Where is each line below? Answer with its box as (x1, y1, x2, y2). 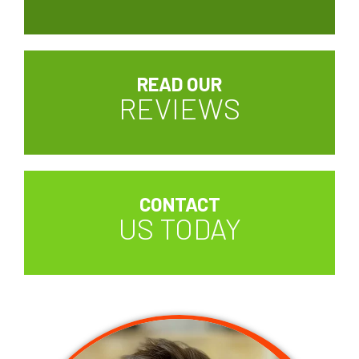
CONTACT (139, 192, 220, 216)
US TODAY (118, 211, 241, 246)
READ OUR (137, 72, 222, 96)
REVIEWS (119, 91, 240, 126)
